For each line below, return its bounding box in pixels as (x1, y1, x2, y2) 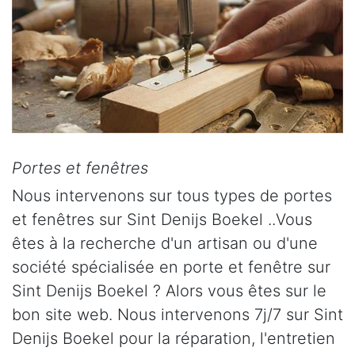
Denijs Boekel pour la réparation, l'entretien (12, 328, 335, 348)
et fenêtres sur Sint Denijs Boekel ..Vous (12, 209, 312, 229)
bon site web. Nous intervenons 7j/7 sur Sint (12, 304, 343, 324)
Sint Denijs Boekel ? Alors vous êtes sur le (12, 281, 326, 300)
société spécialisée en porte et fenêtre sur (12, 257, 330, 277)
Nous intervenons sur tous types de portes (12, 185, 332, 205)
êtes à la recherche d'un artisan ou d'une (12, 233, 318, 253)
